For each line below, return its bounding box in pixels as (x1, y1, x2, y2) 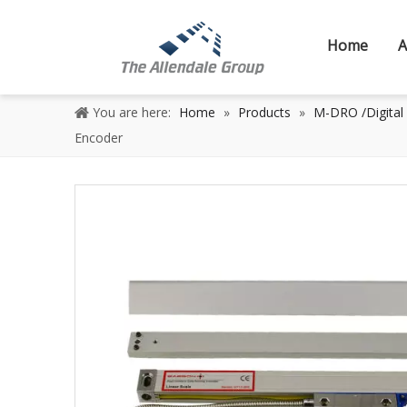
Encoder (74, 129, 123, 146)
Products (238, 104, 291, 121)
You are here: (93, 104, 171, 121)
